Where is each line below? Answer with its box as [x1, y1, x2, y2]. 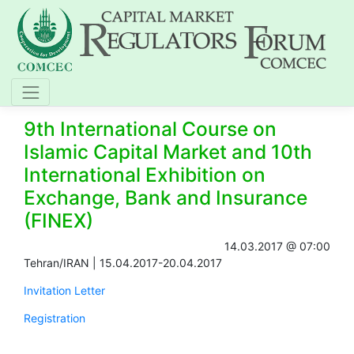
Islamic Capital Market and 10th [24, 140, 312, 164]
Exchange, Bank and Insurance [24, 186, 307, 209]
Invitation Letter [24, 284, 105, 297]
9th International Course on [24, 117, 277, 141]
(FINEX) [24, 209, 93, 232]
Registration [24, 311, 85, 325]
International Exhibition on [24, 163, 265, 186]
